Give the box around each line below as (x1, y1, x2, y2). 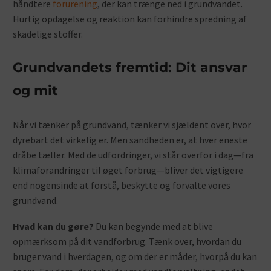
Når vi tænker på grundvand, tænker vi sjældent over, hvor (13, 119, 251, 131)
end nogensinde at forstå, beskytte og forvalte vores (13, 179, 230, 192)
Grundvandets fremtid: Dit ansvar (13, 59, 247, 76)
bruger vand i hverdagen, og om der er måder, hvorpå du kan (13, 250, 257, 263)
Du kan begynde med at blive (94, 220, 213, 232)
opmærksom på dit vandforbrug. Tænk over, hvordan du (13, 235, 241, 247)
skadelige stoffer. (13, 27, 83, 40)
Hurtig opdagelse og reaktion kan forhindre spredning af (13, 12, 247, 25)
